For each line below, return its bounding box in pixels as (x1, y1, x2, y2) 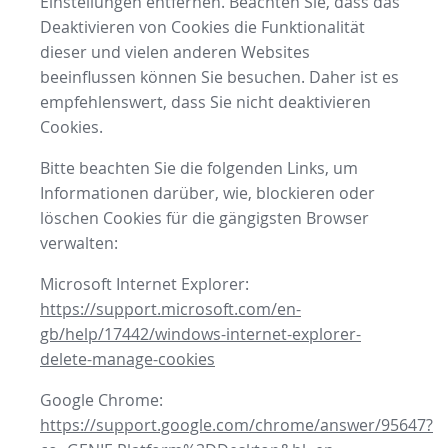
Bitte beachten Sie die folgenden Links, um (40, 157, 358, 180)
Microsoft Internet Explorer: (40, 273, 249, 296)
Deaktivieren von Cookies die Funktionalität (40, 16, 365, 39)
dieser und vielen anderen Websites (40, 41, 310, 64)
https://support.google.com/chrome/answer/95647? (40, 414, 433, 437)
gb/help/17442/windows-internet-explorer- (40, 323, 361, 346)
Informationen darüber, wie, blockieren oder (40, 182, 375, 205)
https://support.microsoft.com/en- (40, 298, 301, 321)
